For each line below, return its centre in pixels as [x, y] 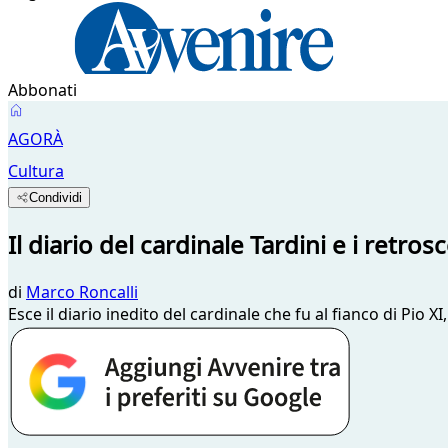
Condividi [56, 197]
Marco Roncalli [82, 291]
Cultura [36, 171]
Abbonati [42, 90]
